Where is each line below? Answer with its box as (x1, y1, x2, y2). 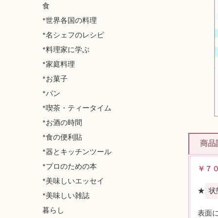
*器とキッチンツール (42, 147, 111, 156)
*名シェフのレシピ (42, 31, 104, 39)
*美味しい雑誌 (42, 191, 90, 200)
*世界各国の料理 (42, 16, 97, 25)
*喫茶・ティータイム (42, 104, 111, 112)
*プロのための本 (42, 162, 97, 171)
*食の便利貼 (42, 133, 82, 142)
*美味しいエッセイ (42, 177, 104, 185)
